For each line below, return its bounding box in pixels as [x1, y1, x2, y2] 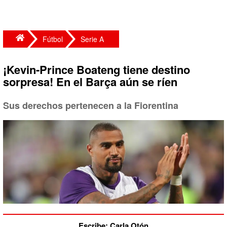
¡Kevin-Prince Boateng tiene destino [3, 61, 190, 78]
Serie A [81, 34, 104, 44]
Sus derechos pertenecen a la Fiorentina [3, 99, 178, 112]
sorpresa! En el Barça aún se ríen [3, 73, 177, 90]
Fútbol [43, 34, 63, 44]
